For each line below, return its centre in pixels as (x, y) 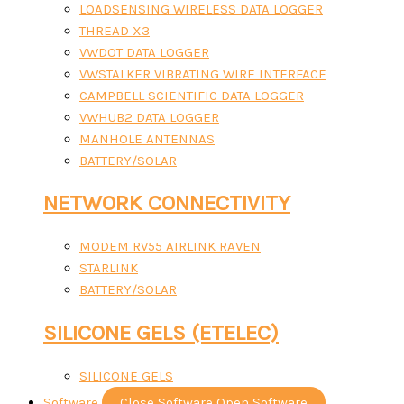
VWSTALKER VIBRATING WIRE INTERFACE (203, 73)
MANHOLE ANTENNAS (147, 138)
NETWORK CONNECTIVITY (167, 203)
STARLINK (109, 268)
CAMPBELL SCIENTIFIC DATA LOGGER (192, 95)
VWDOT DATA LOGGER (144, 52)
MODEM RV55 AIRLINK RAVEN (170, 247)
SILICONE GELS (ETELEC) (161, 332)
